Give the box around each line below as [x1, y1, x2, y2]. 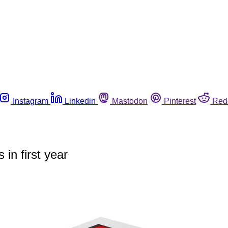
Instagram [13, 96, 48, 105]
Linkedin [65, 96, 96, 105]
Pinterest [164, 96, 196, 105]
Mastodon [112, 96, 148, 105]
